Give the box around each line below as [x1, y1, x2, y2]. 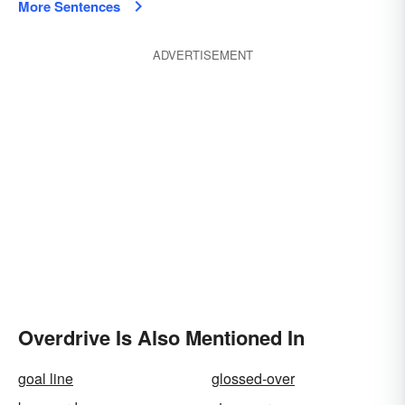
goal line [18, 368, 73, 389]
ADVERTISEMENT [152, 46, 253, 63]
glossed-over [212, 368, 295, 389]
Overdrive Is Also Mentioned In [18, 323, 305, 352]
